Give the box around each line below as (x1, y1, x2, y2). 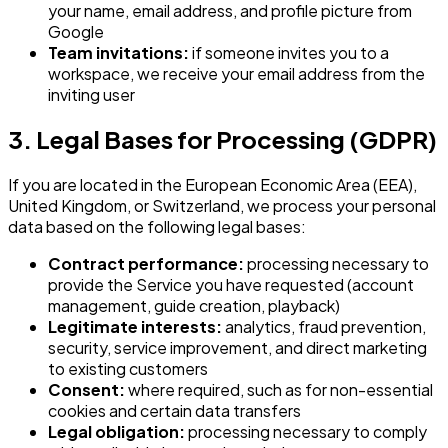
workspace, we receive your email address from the (48, 62, 425, 84)
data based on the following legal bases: (8, 216, 306, 238)
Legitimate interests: (48, 316, 222, 338)
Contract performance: (48, 253, 244, 275)
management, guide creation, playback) (48, 295, 340, 317)
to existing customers (48, 358, 208, 380)
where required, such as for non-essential (125, 379, 433, 401)
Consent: (48, 379, 125, 401)
